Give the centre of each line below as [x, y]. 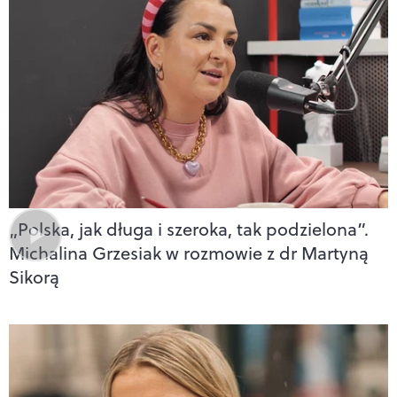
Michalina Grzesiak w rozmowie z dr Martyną [189, 253]
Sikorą [34, 276]
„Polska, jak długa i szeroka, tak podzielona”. [189, 229]
